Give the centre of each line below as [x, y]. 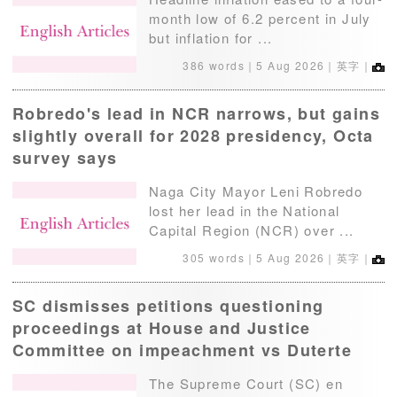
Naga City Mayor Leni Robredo [256, 191]
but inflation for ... [211, 38]
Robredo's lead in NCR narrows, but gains [196, 114]
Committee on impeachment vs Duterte [182, 350]
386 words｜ [220, 66]
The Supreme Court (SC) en [246, 384]
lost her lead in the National [245, 211]
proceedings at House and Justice [162, 328]
